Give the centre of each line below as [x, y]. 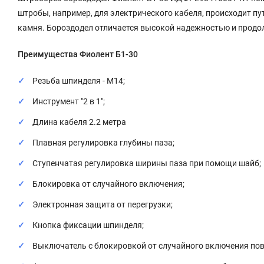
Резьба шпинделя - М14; [79, 81]
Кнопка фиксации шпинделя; [88, 225]
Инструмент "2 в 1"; [69, 101]
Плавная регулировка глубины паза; [103, 143]
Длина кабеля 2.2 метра [79, 122]
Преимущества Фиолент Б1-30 [78, 54]
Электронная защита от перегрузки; [103, 204]
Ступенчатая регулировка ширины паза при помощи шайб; [147, 163]
